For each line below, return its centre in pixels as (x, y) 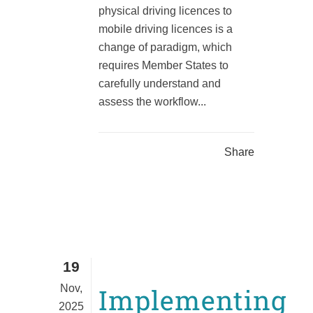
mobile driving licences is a (166, 29)
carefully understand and (160, 84)
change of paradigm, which (165, 48)
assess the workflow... (152, 102)
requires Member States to (163, 66)
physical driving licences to (165, 11)
